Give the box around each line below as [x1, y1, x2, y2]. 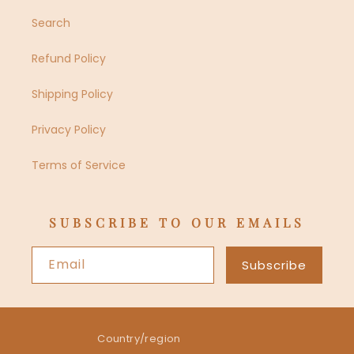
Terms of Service [32, 157, 126, 174]
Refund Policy [32, 51, 106, 67]
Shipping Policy [32, 86, 113, 103]
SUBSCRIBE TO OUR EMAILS [49, 214, 305, 232]
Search [32, 15, 70, 32]
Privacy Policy [32, 122, 106, 138]
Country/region [97, 331, 181, 347]
